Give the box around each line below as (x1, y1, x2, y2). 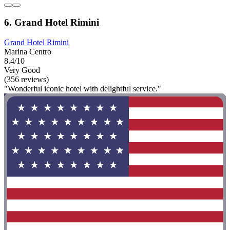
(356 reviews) (4, 74, 49, 84)
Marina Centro (4, 47, 51, 56)
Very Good (4, 65, 40, 74)
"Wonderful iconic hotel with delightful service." (4, 84, 161, 93)
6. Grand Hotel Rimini (4, 16, 99, 28)
